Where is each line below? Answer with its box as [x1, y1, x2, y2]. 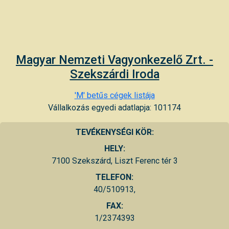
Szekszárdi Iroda [70, 66, 159, 81]
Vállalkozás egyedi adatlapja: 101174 [48, 102, 181, 112]
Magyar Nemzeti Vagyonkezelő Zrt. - [16, 52, 213, 67]
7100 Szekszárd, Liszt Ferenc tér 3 [51, 155, 178, 166]
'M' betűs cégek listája [74, 90, 155, 100]
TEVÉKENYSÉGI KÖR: [75, 127, 154, 137]
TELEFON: [96, 172, 133, 182]
